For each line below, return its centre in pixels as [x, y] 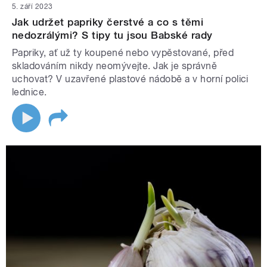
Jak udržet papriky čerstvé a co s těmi [108, 22]
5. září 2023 [32, 7]
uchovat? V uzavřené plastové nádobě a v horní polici [130, 79]
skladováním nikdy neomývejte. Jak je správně [115, 66]
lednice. [30, 92]
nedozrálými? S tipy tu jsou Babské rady [112, 35]
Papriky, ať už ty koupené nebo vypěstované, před [123, 53]
